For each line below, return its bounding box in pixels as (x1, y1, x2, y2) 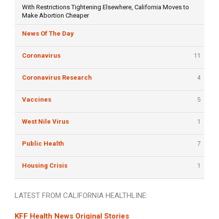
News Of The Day (22, 30, 74, 38)
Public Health (22, 140, 64, 148)
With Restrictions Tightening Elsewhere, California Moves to (22, 3, 189, 11)
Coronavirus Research (22, 74, 92, 82)
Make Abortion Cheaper (22, 12, 89, 20)
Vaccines (22, 96, 51, 104)
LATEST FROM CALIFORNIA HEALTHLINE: (15, 191, 148, 200)
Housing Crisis (22, 162, 67, 170)
